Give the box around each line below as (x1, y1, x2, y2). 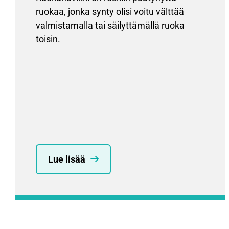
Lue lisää (48, 153, 85, 165)
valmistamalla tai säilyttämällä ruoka (36, 19, 185, 31)
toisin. (36, 33, 60, 44)
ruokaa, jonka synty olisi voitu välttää (36, 6, 184, 17)
